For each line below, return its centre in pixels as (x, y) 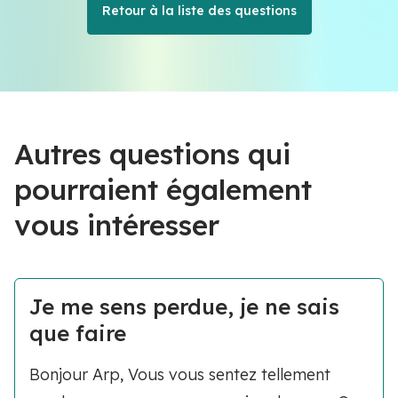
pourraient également (163, 189)
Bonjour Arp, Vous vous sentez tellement (180, 374)
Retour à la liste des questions (199, 11)
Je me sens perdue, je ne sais (184, 306)
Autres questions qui (152, 154)
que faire (78, 333)
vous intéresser (117, 225)
